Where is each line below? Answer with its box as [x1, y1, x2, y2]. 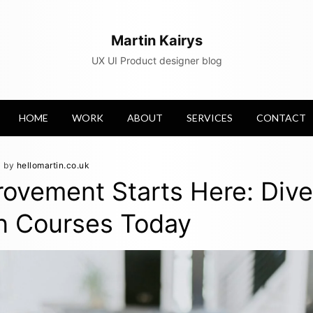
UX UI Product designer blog [91, 54, 222, 66]
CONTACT [256, 112, 306, 124]
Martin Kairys [110, 32, 203, 49]
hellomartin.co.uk [16, 160, 89, 170]
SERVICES [187, 112, 233, 124]
